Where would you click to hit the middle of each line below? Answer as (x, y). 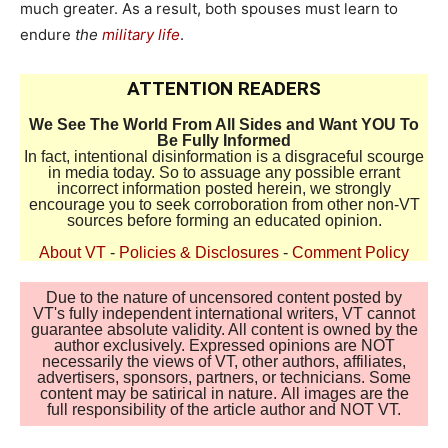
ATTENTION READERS (224, 88)
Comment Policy (350, 252)
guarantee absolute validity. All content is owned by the (224, 330)
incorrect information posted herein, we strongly (224, 188)
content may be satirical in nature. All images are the (224, 394)
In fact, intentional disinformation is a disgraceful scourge (224, 156)
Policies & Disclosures (199, 252)
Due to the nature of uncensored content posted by (224, 298)
